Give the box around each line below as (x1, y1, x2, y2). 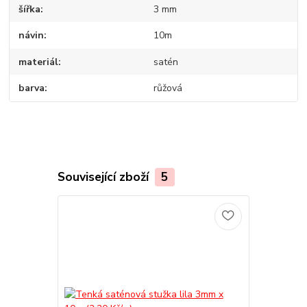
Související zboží (57, 168, 152, 185)
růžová (153, 82, 182, 95)
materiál (19, 55, 59, 69)
